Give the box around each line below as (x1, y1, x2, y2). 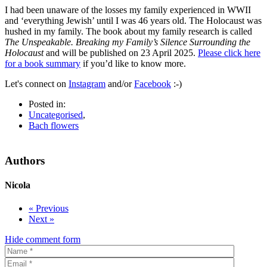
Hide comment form (5, 234, 80, 245)
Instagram (69, 78, 105, 89)
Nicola (5, 179, 30, 190)
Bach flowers (29, 120, 79, 131)
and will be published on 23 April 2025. (44, 47, 198, 58)
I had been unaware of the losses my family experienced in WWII (5, 4, 251, 15)
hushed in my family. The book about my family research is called (5, 26, 252, 36)
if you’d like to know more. (80, 58, 186, 69)
